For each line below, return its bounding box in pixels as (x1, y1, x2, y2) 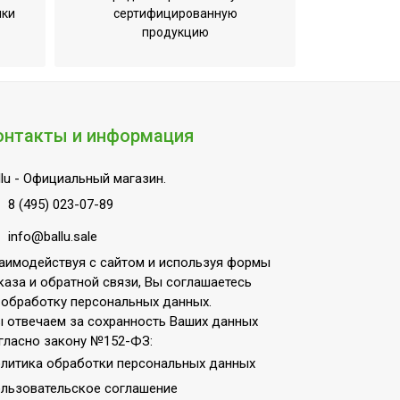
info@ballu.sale (8, 229, 97, 246)
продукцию (141, 25, 209, 40)
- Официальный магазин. (11, 171, 166, 187)
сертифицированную (112, 6, 237, 21)
